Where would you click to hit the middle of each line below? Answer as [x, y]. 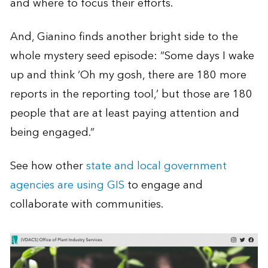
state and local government [156, 166]
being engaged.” [52, 133]
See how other [48, 166]
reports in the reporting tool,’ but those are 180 [131, 94]
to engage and [163, 185]
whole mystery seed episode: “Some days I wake [132, 56]
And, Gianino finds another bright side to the [124, 37]
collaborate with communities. [86, 204]
